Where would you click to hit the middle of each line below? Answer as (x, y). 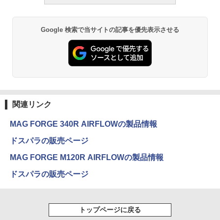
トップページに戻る (110, 209)
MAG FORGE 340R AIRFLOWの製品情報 (83, 124)
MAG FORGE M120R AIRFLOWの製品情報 (87, 157)
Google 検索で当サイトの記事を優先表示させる (110, 30)
